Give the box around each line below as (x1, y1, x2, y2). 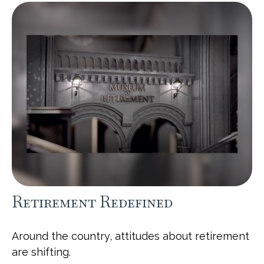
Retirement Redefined (12, 191, 173, 212)
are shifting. (12, 245, 71, 258)
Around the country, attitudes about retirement (12, 229, 249, 242)
